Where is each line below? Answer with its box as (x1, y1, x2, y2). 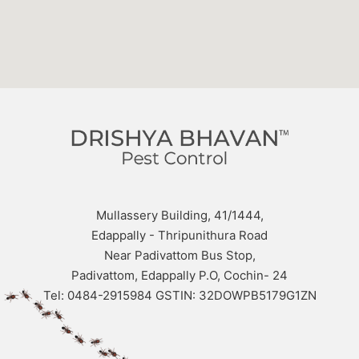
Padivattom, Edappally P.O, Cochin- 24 (71, 268, 288, 284)
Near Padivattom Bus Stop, (103, 248, 256, 264)
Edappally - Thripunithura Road (91, 228, 268, 244)
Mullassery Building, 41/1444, (95, 208, 264, 224)
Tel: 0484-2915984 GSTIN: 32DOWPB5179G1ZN (42, 288, 317, 304)
